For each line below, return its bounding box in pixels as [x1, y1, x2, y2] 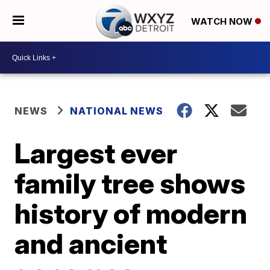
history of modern [14, 196, 248, 230]
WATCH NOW [190, 15, 255, 27]
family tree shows [14, 166, 246, 200]
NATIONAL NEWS [70, 105, 164, 117]
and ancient [14, 227, 168, 260]
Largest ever [14, 136, 178, 170]
